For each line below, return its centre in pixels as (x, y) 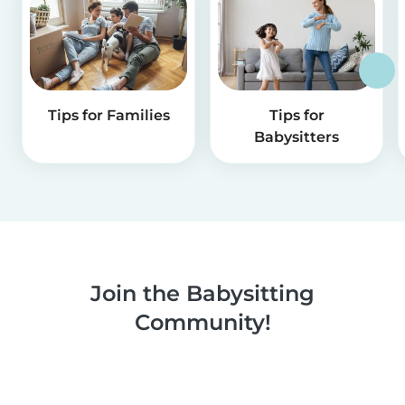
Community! (202, 323)
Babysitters (297, 137)
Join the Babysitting (202, 294)
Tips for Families (108, 116)
